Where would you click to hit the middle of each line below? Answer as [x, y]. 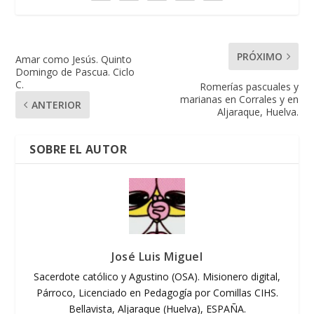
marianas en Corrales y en [239, 100]
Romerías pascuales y [249, 87]
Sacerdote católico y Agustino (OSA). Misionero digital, [157, 277]
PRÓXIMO [259, 57]
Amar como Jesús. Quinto [74, 60]
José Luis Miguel [157, 257]
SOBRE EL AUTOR [78, 150]
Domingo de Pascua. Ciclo [75, 72]
